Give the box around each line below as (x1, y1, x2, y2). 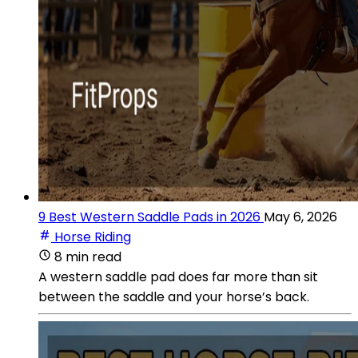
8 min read (54, 247, 121, 266)
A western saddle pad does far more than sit (38, 267, 318, 286)
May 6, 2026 (264, 207, 337, 226)
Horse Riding (54, 227, 131, 246)
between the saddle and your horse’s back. (38, 287, 309, 306)
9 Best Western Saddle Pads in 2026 (38, 207, 261, 226)
